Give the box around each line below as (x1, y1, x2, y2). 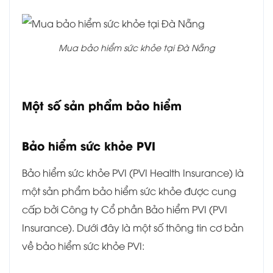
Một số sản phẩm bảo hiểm (22, 97, 182, 114)
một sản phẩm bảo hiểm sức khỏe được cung (22, 184, 236, 198)
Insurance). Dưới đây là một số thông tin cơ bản (22, 221, 244, 235)
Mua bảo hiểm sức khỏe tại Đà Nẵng (58, 41, 214, 53)
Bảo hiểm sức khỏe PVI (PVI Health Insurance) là (22, 166, 244, 180)
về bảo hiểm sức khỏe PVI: (22, 239, 144, 253)
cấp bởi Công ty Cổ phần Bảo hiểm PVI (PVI (22, 202, 227, 216)
